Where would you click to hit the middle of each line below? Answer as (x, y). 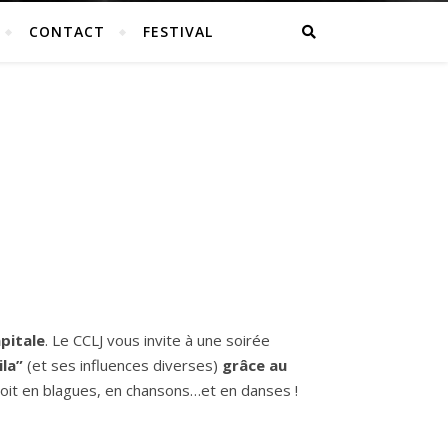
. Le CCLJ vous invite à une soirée (157, 340)
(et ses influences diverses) (124, 365)
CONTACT (67, 31)
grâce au (254, 365)
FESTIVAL (178, 31)
